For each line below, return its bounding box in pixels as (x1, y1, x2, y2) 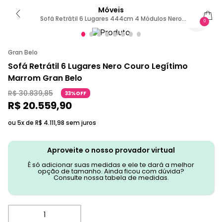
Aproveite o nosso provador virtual (47, 145, 175, 155)
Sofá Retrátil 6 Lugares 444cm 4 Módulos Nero (40, 14, 182, 23)
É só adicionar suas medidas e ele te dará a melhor (28, 160, 194, 169)
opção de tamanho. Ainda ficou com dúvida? (38, 166, 184, 176)
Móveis (98, 5, 124, 15)
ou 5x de (8, 118, 35, 127)
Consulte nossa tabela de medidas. (53, 173, 169, 182)
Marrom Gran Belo (8, 72, 82, 84)
